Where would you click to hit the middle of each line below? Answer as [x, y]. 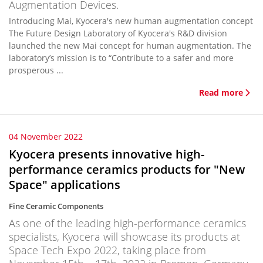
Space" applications [65, 185]
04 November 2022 [46, 136]
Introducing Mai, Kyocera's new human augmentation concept [131, 21]
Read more [221, 92]
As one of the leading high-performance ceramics [127, 223]
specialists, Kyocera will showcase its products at [124, 237]
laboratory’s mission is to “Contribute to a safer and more [121, 58]
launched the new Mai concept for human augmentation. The [130, 45]
